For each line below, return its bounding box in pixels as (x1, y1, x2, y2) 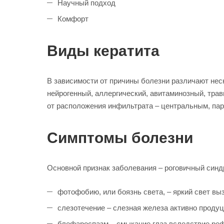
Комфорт (57, 14, 88, 23)
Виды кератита (47, 42, 159, 59)
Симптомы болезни (47, 129, 193, 146)
